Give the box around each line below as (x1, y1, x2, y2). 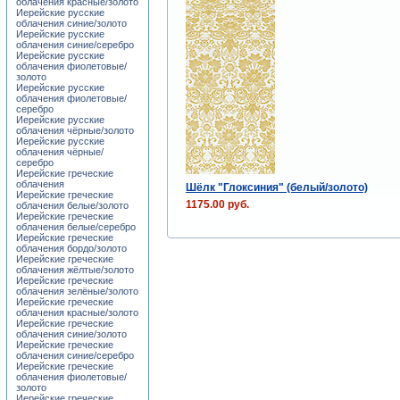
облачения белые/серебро (16, 221, 136, 232)
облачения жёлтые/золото (16, 264, 134, 275)
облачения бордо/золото (16, 243, 127, 254)
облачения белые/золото (16, 200, 129, 211)
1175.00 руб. (185, 197, 249, 211)
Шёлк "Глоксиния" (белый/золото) (185, 180, 368, 194)
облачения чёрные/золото (16, 125, 134, 136)
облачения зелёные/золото (16, 286, 138, 296)
